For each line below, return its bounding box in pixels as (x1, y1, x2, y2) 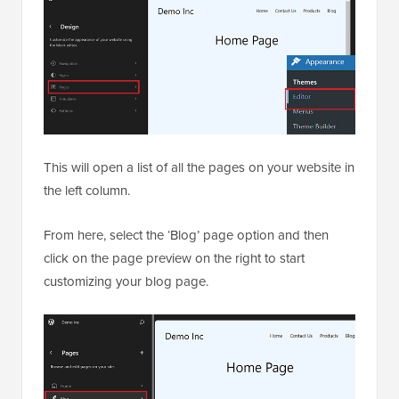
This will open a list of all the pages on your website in (44, 158, 354, 178)
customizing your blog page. (44, 272, 208, 292)
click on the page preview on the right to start (44, 248, 305, 269)
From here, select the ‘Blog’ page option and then (44, 225, 329, 246)
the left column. (44, 181, 130, 201)
